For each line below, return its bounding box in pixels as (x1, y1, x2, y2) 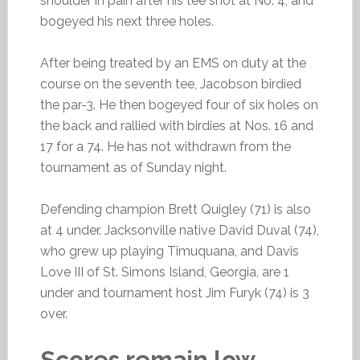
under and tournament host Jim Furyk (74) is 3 (39, 285, 309, 301)
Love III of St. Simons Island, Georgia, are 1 (39, 264, 289, 280)
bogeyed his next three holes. (39, 14, 214, 29)
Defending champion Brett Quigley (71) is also (39, 202, 311, 217)
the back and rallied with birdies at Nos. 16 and (39, 118, 313, 133)
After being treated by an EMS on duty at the (39, 55, 306, 71)
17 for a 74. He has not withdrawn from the (39, 139, 291, 154)
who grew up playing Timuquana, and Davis (39, 243, 299, 259)
